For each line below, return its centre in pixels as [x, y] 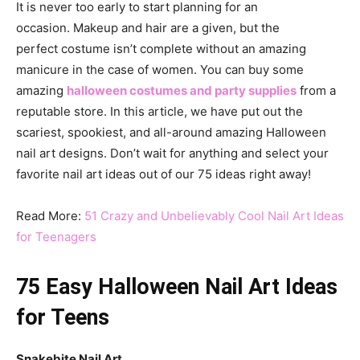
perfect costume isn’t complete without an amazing [161, 49]
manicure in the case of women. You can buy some [160, 70]
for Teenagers [56, 237]
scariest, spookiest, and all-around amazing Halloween [171, 132]
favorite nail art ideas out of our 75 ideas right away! [164, 174]
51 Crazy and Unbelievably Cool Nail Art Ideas [214, 216]
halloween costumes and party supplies [182, 90]
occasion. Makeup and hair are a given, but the [148, 28]
